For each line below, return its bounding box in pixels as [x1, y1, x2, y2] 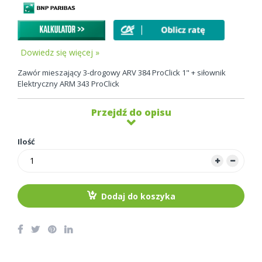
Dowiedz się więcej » [20, 46, 99, 58]
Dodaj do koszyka [101, 190, 175, 202]
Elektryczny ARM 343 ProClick [18, 78, 119, 89]
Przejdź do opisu [91, 105, 171, 119]
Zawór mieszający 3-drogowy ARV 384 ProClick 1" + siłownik [18, 67, 226, 78]
